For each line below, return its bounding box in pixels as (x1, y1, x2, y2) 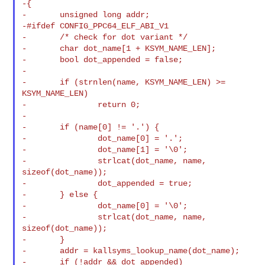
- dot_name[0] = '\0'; (22, 201, 188, 211)
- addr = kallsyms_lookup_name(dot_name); (22, 245, 240, 256)
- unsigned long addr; (22, 9, 150, 20)
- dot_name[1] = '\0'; (22, 144, 188, 154)
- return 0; (22, 99, 141, 109)
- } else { (22, 189, 98, 199)
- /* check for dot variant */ (22, 32, 188, 42)
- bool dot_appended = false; (22, 54, 183, 64)
